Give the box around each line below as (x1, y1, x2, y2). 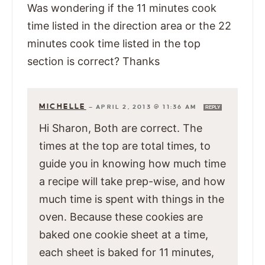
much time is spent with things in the (39, 193, 224, 206)
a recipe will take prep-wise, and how (39, 175, 225, 188)
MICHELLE (39, 102, 86, 111)
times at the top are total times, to (39, 140, 211, 153)
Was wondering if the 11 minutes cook (27, 2, 216, 15)
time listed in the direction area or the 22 (27, 20, 231, 33)
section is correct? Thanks (27, 55, 160, 68)
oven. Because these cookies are (39, 211, 203, 224)
